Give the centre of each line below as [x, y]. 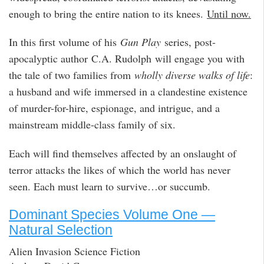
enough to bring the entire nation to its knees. [108, 13]
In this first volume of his [65, 42]
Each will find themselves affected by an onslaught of [123, 153]
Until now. [229, 13]
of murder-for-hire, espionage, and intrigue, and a [114, 108]
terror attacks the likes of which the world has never [120, 169]
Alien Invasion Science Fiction [75, 251]
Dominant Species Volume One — [112, 214]
